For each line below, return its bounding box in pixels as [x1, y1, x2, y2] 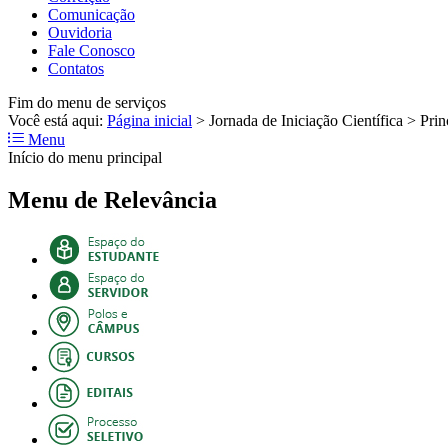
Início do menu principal [8, 148, 162, 166]
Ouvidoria [48, 23, 112, 41]
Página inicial [107, 111, 192, 129]
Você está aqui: [8, 111, 107, 129]
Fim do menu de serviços [8, 93, 166, 111]
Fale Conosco [48, 41, 135, 59]
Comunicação [48, 5, 135, 23]
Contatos [48, 59, 104, 77]
